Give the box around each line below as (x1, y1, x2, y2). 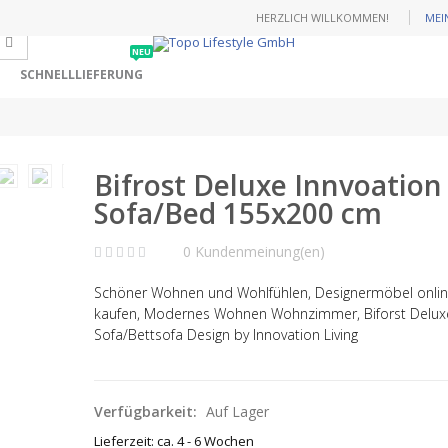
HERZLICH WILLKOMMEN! (256, 10, 389, 25)
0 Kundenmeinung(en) (183, 242, 326, 262)
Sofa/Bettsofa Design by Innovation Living (94, 325, 359, 345)
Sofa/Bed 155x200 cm (94, 194, 383, 233)
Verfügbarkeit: (94, 402, 202, 422)
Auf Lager (206, 402, 270, 422)
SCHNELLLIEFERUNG (20, 66, 143, 83)
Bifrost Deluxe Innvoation (94, 166, 443, 205)
